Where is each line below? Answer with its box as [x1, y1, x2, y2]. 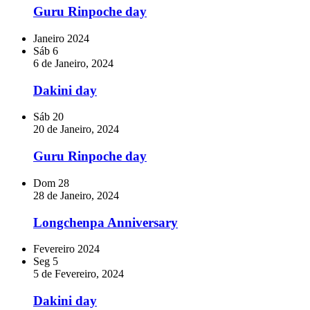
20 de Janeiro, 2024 [33, 123, 119, 136]
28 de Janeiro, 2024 [33, 189, 119, 201]
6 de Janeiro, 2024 [33, 57, 113, 69]
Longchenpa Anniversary [33, 215, 178, 230]
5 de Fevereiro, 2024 [33, 268, 124, 280]
